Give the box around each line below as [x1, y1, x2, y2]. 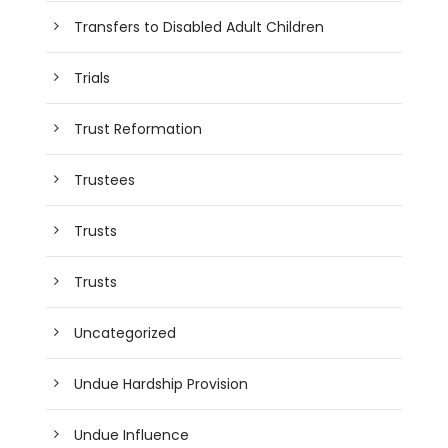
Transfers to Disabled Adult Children [74, 16, 325, 37]
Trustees [74, 169, 136, 190]
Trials [74, 67, 111, 88]
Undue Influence [74, 424, 190, 445]
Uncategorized [74, 322, 177, 343]
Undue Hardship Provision [74, 373, 249, 394]
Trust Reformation [74, 118, 203, 139]
